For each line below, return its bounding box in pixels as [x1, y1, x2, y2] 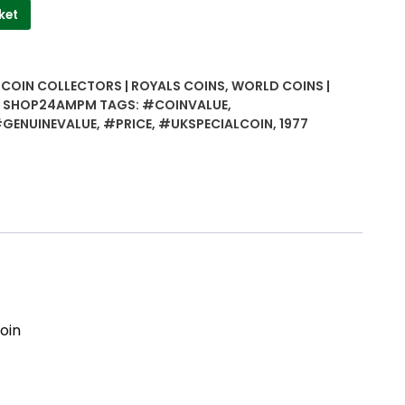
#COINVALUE [142, 96, 228, 115]
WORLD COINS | [231, 77, 330, 96]
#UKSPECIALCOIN [158, 115, 273, 134]
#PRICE [103, 115, 152, 134]
